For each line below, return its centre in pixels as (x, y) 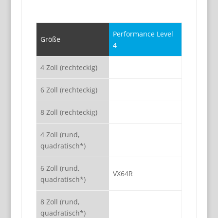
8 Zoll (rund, (60, 202)
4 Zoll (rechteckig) (69, 67)
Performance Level (143, 34)
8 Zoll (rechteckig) (69, 112)
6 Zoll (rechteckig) (69, 90)
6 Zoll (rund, (60, 168)
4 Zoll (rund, (60, 135)
